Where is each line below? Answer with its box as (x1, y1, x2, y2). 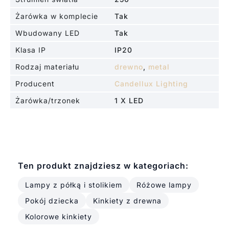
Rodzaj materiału (15, 62, 79, 71)
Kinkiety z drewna (93, 196, 162, 205)
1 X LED (114, 96, 144, 105)
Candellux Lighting (114, 79, 188, 88)
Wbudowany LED (15, 28, 80, 37)
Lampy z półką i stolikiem (25, 180, 122, 189)
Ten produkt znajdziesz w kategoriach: (17, 160, 189, 171)
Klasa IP (15, 45, 46, 54)
